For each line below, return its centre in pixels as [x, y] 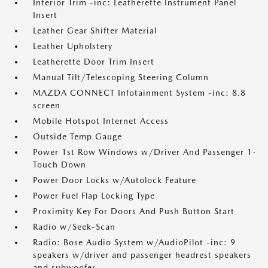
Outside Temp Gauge [77, 136]
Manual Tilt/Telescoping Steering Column [121, 77]
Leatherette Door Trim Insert [94, 62]
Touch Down [60, 165]
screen [47, 105]
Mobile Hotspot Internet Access [101, 121]
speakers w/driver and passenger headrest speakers [142, 255]
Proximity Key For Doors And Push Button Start [134, 211]
